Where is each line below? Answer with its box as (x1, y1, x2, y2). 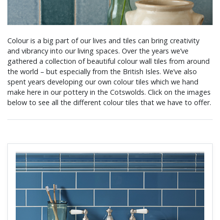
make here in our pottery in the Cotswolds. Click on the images (7, 87, 211, 97)
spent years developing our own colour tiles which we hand (7, 77, 198, 87)
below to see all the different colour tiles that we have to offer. (7, 98, 211, 108)
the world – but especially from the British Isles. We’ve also (7, 67, 197, 77)
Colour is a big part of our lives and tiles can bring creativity (7, 36, 199, 46)
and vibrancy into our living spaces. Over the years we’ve (7, 46, 189, 56)
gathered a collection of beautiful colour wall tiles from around (7, 56, 210, 66)
